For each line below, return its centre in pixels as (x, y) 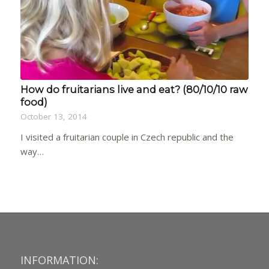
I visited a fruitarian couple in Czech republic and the (127, 137)
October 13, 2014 (53, 117)
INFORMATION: (59, 260)
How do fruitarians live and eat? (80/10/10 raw (134, 90)
